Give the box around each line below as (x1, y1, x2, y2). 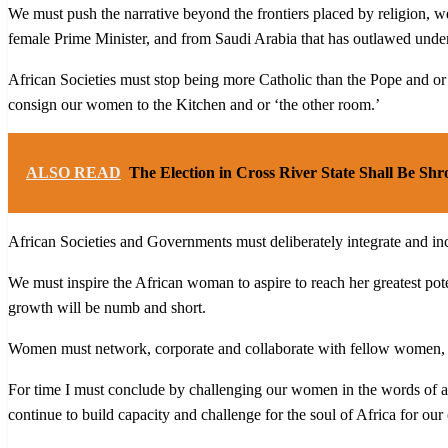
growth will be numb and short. (8, 299, 206, 317)
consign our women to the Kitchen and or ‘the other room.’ (8, 96, 380, 114)
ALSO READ (26, 164, 121, 182)
